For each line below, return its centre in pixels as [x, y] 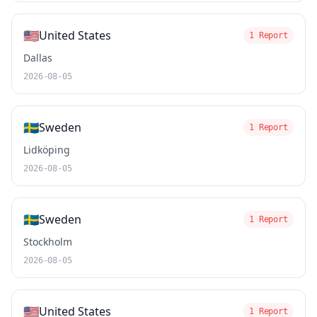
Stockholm [48, 242]
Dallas [38, 58]
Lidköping [47, 150]
